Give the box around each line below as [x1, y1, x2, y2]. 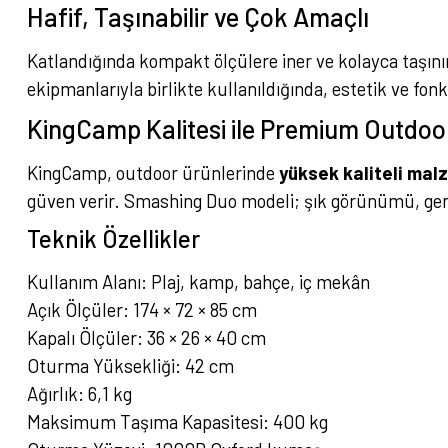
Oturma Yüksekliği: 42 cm [27, 354, 234, 377]
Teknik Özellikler [27, 224, 200, 253]
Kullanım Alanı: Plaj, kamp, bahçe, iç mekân [27, 270, 370, 293]
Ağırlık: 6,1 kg [27, 382, 132, 405]
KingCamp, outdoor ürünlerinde [27, 161, 279, 184]
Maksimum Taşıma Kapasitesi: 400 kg [27, 410, 328, 433]
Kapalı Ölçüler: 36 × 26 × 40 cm [27, 326, 266, 349]
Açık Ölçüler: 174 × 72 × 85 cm [27, 298, 257, 321]
